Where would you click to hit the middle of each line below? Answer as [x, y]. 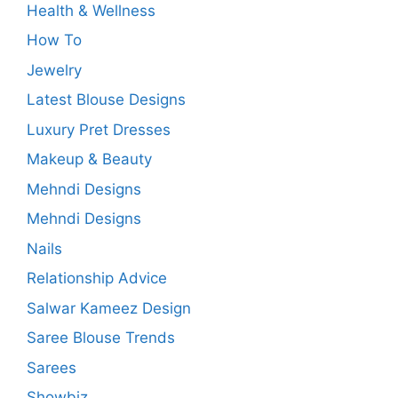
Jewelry [54, 70]
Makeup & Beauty [89, 159]
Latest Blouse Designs [106, 100]
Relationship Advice [97, 279]
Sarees [52, 367]
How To [54, 40]
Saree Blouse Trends [101, 338]
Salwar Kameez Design [109, 308]
